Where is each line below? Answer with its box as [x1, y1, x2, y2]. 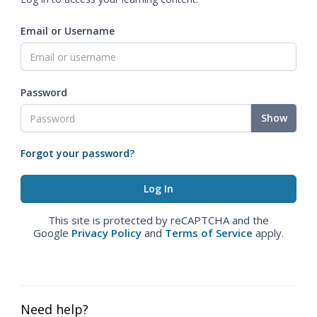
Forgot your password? [21, 146, 134, 160]
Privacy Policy [71, 226, 142, 240]
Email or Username [21, 24, 115, 38]
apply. [253, 226, 284, 240]
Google [33, 226, 71, 240]
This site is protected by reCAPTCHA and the [48, 213, 269, 227]
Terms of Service [165, 226, 253, 240]
